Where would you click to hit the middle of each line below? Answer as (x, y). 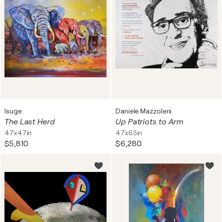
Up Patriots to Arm (150, 122)
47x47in (18, 133)
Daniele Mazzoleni (144, 111)
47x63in (129, 133)
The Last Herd (30, 122)
